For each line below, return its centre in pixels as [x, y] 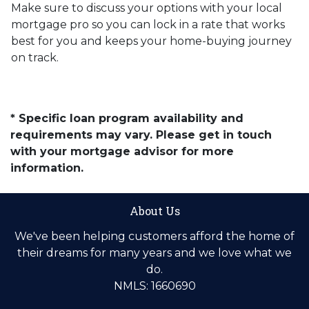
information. [47, 168]
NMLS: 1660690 [154, 286]
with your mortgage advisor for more [122, 151]
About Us [154, 210]
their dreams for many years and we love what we [154, 252]
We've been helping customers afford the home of [154, 236]
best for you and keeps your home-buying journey [151, 41]
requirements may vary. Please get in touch [141, 134]
